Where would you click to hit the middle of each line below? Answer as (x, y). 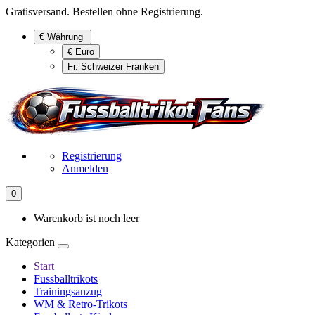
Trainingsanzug (68, 291)
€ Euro (81, 52)
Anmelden (85, 168)
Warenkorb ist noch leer (86, 218)
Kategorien (32, 242)
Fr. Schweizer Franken (113, 66)
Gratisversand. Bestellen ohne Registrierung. (104, 12)
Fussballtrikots (66, 279)
